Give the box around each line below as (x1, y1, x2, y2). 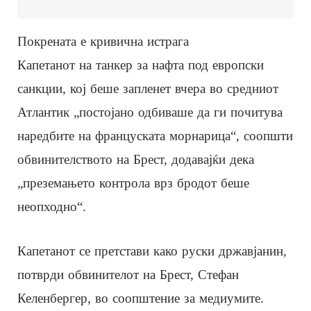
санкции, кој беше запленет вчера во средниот (17, 81, 278, 96)
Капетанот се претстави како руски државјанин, (17, 243, 287, 258)
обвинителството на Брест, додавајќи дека (17, 151, 254, 167)
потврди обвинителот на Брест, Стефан (17, 267, 239, 282)
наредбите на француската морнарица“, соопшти (17, 128, 293, 143)
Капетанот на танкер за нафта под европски (17, 57, 264, 72)
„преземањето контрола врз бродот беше (17, 175, 249, 190)
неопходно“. (17, 199, 86, 214)
